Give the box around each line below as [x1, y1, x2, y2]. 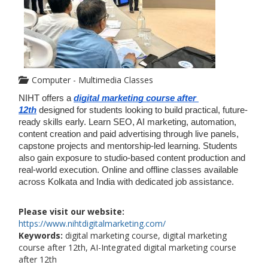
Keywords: [19, 230, 63, 241]
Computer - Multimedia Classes [27, 74, 153, 86]
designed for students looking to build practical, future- [39, 105, 248, 115]
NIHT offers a [19, 93, 74, 103]
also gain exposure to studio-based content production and [19, 153, 245, 163]
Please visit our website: [19, 206, 124, 217]
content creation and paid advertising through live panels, [19, 129, 239, 139]
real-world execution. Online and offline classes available [19, 165, 238, 175]
